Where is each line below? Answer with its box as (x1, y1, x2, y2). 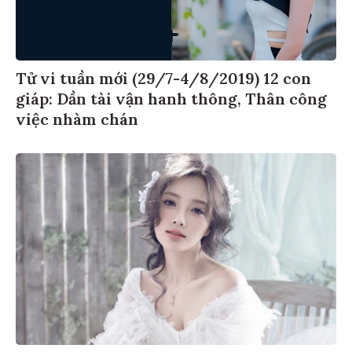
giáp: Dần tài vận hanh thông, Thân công (16, 90, 327, 111)
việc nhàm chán (16, 111, 138, 131)
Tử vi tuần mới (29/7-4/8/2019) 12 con (16, 70, 311, 90)
